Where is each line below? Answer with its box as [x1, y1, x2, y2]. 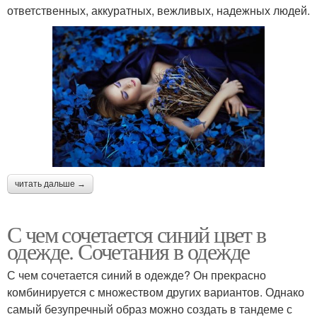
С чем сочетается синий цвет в [7, 218, 266, 249]
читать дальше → [15, 178, 86, 189]
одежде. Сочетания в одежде [7, 235, 250, 266]
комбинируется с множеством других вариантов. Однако [7, 283, 304, 300]
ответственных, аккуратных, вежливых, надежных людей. [7, 1, 310, 18]
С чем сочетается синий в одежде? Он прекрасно [7, 266, 266, 283]
